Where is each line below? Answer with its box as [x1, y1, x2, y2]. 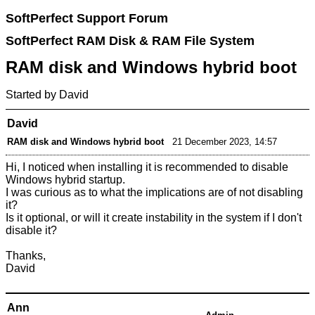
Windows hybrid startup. [6, 174, 126, 186]
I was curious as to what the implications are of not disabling [6, 186, 304, 199]
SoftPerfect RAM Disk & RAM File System [6, 33, 255, 48]
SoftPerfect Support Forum [6, 11, 169, 26]
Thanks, [6, 250, 46, 262]
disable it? [6, 224, 58, 237]
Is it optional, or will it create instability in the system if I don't [6, 212, 302, 224]
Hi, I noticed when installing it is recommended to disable [6, 161, 289, 174]
